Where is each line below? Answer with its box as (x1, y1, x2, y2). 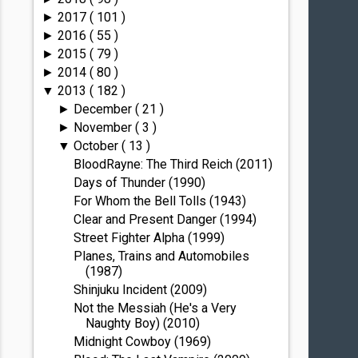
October (73, 138, 121, 153)
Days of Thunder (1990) (74, 175, 206, 190)
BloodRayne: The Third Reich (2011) (74, 157, 273, 172)
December (73, 101, 135, 117)
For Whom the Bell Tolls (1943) (74, 193, 247, 209)
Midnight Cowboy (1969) (74, 334, 212, 349)
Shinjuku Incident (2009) (74, 282, 208, 297)
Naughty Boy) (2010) (86, 316, 201, 331)
